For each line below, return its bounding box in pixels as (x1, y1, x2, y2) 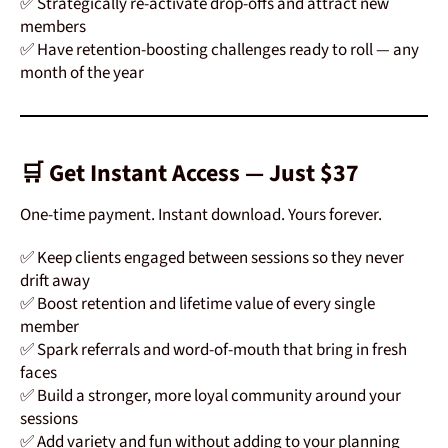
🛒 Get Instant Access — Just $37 (20, 156, 359, 192)
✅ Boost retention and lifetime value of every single (20, 292, 375, 317)
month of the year (20, 61, 144, 86)
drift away (20, 269, 90, 294)
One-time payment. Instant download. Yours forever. (20, 203, 382, 228)
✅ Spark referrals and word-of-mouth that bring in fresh (20, 338, 407, 363)
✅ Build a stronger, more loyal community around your (20, 384, 401, 409)
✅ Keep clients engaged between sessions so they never (20, 246, 404, 271)
